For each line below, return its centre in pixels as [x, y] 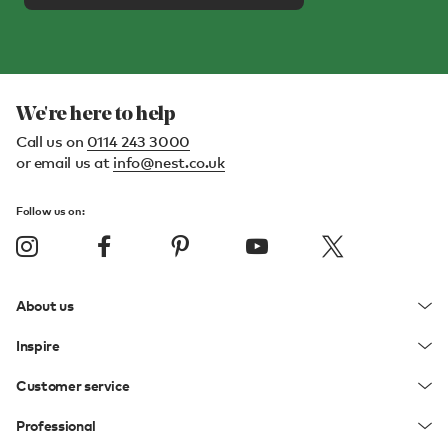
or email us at [65, 161]
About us [45, 305]
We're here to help [95, 114]
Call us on [51, 140]
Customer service [73, 385]
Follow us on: [50, 210]
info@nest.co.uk [169, 161]
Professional [56, 425]
